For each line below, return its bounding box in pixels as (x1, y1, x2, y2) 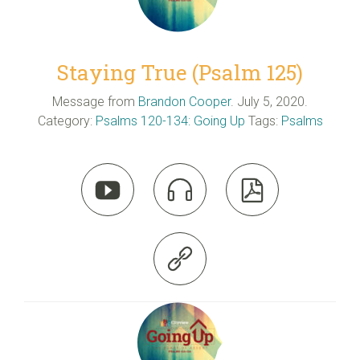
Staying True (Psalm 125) (57, 58, 303, 86)
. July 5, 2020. (231, 93, 308, 109)
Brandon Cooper (138, 93, 231, 109)
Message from (52, 93, 135, 109)
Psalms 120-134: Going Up (95, 112, 245, 129)
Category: (37, 112, 96, 129)
